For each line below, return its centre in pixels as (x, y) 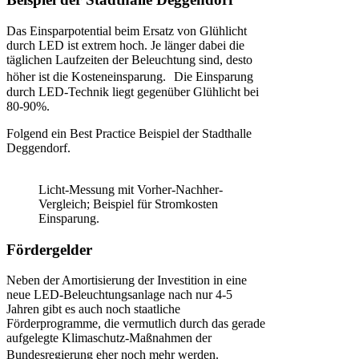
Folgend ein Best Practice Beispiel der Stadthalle (129, 134)
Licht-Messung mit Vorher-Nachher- (131, 190)
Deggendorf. (38, 148)
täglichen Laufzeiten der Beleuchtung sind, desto (129, 60)
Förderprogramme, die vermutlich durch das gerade (136, 324)
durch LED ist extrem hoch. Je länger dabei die (125, 46)
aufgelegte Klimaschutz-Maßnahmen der (109, 338)
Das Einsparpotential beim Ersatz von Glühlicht (127, 31)
